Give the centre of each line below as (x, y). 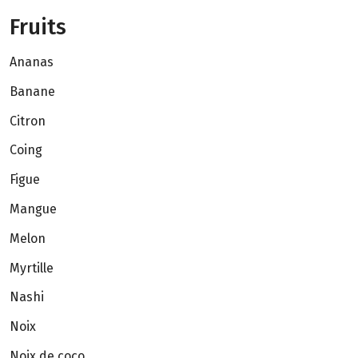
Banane (32, 91)
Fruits (38, 27)
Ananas (32, 62)
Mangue (33, 209)
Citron (28, 121)
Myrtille (32, 268)
